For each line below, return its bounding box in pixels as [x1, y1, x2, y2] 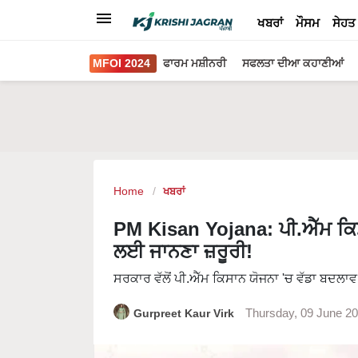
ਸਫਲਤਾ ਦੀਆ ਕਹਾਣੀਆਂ [242, 57, 344, 70]
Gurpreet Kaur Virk [133, 307, 237, 320]
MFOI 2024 [93, 57, 150, 70]
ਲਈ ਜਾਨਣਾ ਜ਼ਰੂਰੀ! [113, 241, 253, 262]
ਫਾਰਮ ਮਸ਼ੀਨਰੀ [163, 57, 226, 70]
